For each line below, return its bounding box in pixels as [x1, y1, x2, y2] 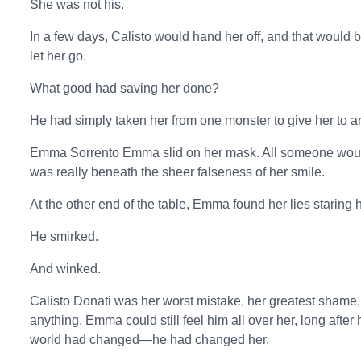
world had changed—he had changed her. [30, 333, 270, 346]
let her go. [30, 49, 87, 63]
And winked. [30, 262, 102, 276]
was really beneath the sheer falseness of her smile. [30, 165, 326, 179]
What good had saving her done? [30, 81, 220, 95]
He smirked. [30, 230, 99, 243]
